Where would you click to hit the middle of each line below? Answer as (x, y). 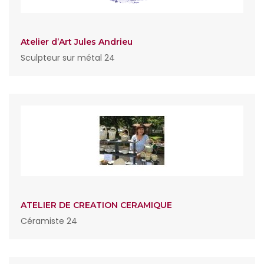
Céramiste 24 (49, 221)
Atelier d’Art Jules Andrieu (77, 42)
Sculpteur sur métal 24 (68, 58)
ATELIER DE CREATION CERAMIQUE (96, 205)
